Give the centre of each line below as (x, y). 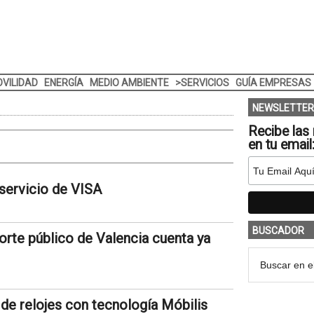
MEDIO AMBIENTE (129, 83)
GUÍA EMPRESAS (273, 83)
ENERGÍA (63, 83)
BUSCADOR (278, 231)
